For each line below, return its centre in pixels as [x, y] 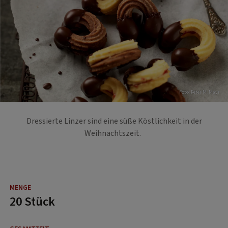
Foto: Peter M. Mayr [199, 92]
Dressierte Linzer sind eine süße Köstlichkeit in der [114, 121]
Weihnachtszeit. [114, 133]
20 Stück [32, 202]
